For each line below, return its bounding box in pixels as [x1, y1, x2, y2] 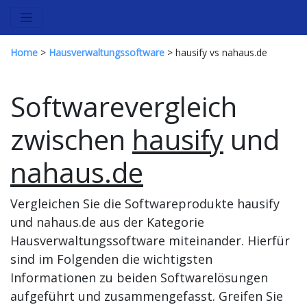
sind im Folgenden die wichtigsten [10, 251, 212, 267]
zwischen [10, 121, 132, 158]
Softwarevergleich [10, 88, 237, 125]
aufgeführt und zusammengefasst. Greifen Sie [10, 288, 283, 304]
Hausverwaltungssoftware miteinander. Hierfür [10, 232, 290, 249]
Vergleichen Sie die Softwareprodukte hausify [10, 195, 280, 212]
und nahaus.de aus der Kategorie [10, 214, 204, 230]
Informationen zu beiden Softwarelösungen [10, 269, 268, 286]
